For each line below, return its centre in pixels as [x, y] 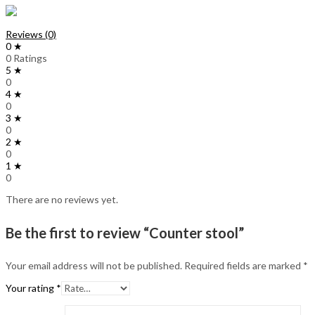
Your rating [31, 288]
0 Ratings [26, 58]
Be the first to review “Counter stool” [125, 232]
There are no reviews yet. [62, 199]
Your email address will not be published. [94, 266]
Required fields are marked [244, 266]
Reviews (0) [31, 34]
